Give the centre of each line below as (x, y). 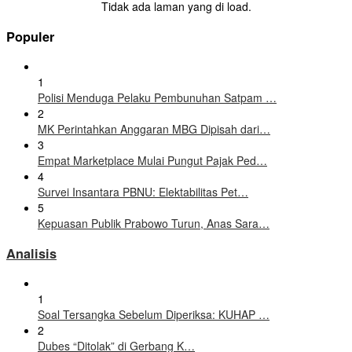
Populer (30, 36)
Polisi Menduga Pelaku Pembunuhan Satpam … (157, 98)
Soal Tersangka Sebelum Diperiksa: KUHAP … (154, 314)
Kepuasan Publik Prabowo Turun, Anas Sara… (154, 224)
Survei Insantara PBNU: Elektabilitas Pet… (143, 192)
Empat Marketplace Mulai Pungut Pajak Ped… (152, 161)
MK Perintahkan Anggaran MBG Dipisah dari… (154, 129)
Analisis (31, 253)
